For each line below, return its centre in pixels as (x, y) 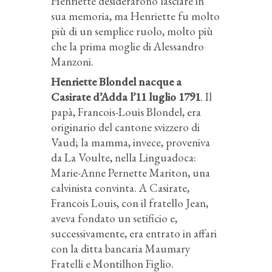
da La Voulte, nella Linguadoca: (124, 158)
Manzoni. (72, 62)
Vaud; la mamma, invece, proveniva (131, 143)
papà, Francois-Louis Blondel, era (126, 112)
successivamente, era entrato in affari (134, 234)
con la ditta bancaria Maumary (121, 249)
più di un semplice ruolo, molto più (132, 32)
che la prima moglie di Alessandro (127, 47)
